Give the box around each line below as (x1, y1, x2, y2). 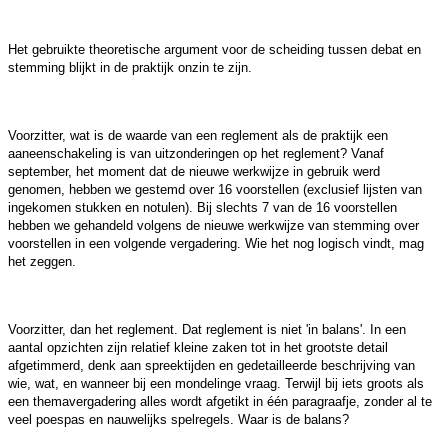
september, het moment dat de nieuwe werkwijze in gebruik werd (8, 164, 380, 180)
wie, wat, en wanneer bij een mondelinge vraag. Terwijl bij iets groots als (8, 376, 424, 392)
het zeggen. (8, 254, 76, 270)
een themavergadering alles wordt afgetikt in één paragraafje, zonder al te (8, 394, 432, 410)
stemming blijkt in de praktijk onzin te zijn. (8, 60, 252, 76)
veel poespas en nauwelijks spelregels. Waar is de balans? (8, 412, 349, 428)
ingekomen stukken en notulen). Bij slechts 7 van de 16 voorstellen (8, 200, 397, 216)
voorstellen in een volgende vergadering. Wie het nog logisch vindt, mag (8, 236, 424, 252)
